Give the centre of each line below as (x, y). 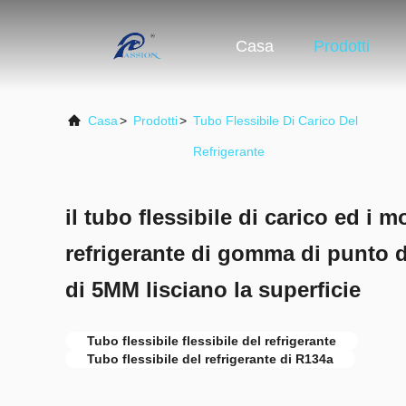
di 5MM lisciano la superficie (213, 290)
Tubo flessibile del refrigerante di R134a (210, 359)
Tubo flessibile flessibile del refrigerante (212, 341)
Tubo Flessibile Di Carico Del (275, 121)
